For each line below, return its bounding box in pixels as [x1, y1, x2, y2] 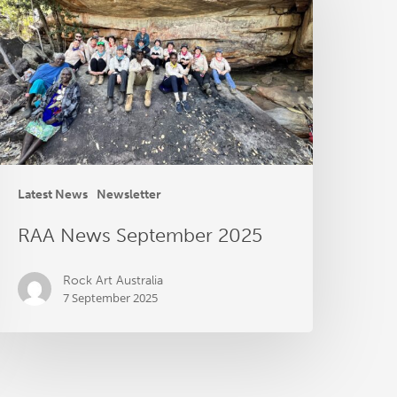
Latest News [18, 187, 89, 203]
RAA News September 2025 [18, 223, 263, 248]
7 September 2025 [63, 290, 159, 307]
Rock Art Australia [63, 273, 164, 289]
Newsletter [97, 187, 162, 203]
